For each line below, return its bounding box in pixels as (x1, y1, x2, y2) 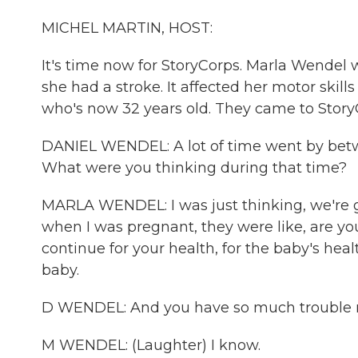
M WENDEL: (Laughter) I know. (42, 336, 261, 354)
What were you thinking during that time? (42, 159, 347, 177)
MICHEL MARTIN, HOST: (42, 19, 213, 37)
